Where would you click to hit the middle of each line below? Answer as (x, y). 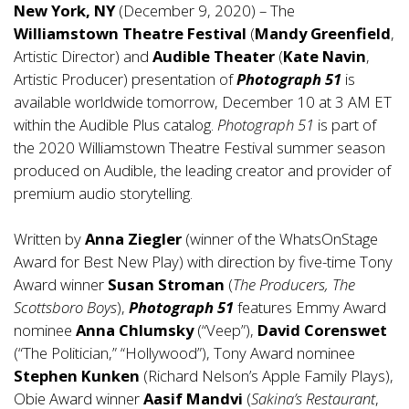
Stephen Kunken (79, 376)
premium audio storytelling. (103, 193)
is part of (345, 125)
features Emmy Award (310, 307)
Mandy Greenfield (323, 33)
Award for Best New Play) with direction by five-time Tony (203, 262)
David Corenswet (320, 330)
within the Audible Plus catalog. (115, 125)
